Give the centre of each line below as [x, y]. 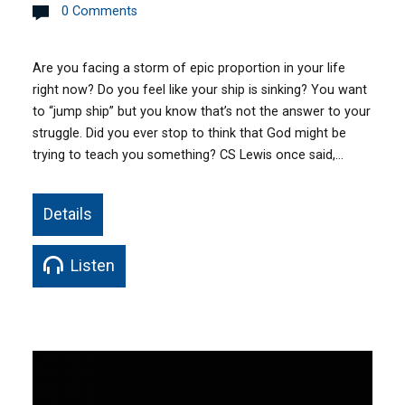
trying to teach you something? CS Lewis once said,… [188, 155]
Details [68, 213]
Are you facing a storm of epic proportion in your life [189, 68]
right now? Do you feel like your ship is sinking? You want [200, 89]
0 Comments [100, 11]
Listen [91, 265]
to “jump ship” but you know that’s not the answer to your [202, 111]
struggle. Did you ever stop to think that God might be [190, 133]
